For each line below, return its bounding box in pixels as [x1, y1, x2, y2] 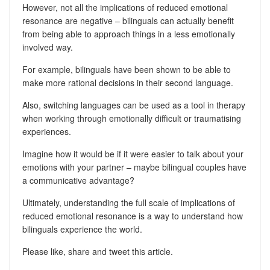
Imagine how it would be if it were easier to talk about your [22, 148, 243, 160]
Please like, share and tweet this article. [22, 245, 173, 257]
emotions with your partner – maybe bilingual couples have [22, 161, 246, 173]
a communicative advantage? [22, 174, 134, 186]
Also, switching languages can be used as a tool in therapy [22, 99, 245, 111]
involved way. [22, 41, 73, 53]
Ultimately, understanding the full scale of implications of [22, 196, 235, 209]
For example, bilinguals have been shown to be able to [22, 63, 231, 75]
